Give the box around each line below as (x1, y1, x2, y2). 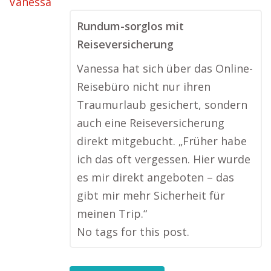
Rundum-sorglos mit (77, 19, 184, 33)
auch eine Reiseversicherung (77, 116, 224, 130)
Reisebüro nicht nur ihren (77, 79, 211, 94)
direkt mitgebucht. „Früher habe (77, 134, 247, 148)
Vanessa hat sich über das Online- (77, 61, 253, 76)
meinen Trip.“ (77, 206, 147, 221)
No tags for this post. (77, 224, 189, 239)
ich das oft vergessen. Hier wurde (77, 152, 250, 166)
